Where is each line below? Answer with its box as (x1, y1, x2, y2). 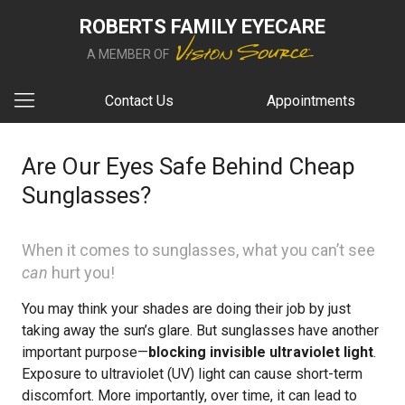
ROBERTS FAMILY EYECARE (80, 15, 325, 38)
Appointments (267, 92, 355, 109)
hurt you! (48, 263, 115, 282)
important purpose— (22, 344, 148, 361)
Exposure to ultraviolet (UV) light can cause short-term (22, 365, 363, 382)
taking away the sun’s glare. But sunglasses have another (22, 322, 379, 339)
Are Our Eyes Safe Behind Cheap (22, 153, 355, 180)
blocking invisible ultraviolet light (148, 344, 373, 361)
